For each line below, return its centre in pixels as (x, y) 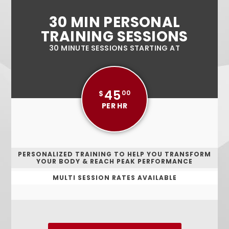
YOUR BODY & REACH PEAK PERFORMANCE (114, 161)
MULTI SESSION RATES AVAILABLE (114, 177)
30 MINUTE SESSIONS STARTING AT (114, 48)
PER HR (114, 106)
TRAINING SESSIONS (114, 37)
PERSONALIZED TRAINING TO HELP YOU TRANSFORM (114, 154)
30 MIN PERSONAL (114, 22)
